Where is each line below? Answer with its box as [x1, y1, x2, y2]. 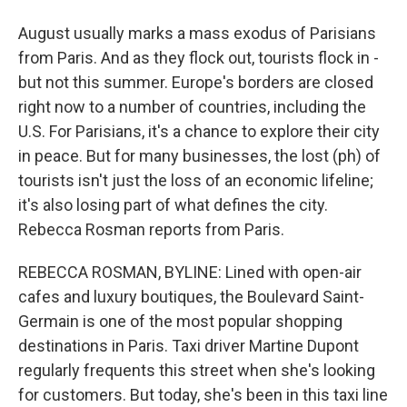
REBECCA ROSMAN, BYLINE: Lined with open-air [18, 263, 362, 282]
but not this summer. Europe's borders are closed [18, 73, 373, 92]
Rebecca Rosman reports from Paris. [18, 220, 284, 239]
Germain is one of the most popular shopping [18, 312, 342, 331]
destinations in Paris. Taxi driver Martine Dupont [18, 336, 359, 355]
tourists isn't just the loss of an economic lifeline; [18, 171, 373, 190]
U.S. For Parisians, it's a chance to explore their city [18, 122, 380, 141]
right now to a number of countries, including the [18, 97, 366, 116]
